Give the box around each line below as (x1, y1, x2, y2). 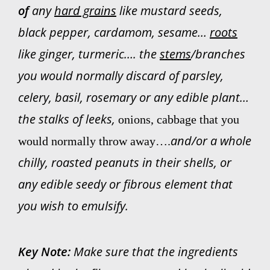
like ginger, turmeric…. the (17, 46, 160, 62)
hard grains (54, 2, 116, 19)
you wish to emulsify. (17, 198, 128, 214)
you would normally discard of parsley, (17, 67, 224, 84)
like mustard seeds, (116, 2, 222, 19)
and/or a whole (170, 133, 251, 149)
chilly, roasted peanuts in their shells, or (17, 154, 231, 171)
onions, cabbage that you (118, 113, 239, 126)
